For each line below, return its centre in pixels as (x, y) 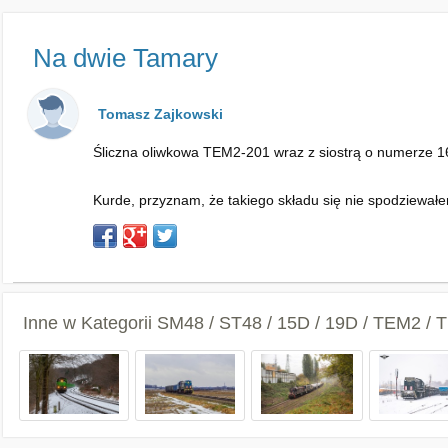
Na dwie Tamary (125, 58)
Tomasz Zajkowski (160, 114)
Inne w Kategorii (90, 323)
